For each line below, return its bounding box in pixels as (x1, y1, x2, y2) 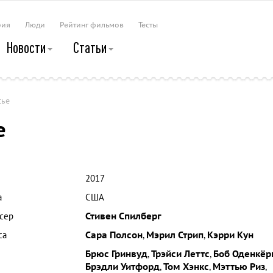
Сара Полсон (85, 230, 143, 241)
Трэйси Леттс (151, 249, 210, 260)
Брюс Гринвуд (85, 249, 147, 260)
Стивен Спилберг (85, 211, 161, 222)
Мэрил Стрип (146, 230, 204, 241)
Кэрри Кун (207, 230, 253, 241)
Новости (6, 39, 48, 56)
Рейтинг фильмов (60, 21, 124, 29)
